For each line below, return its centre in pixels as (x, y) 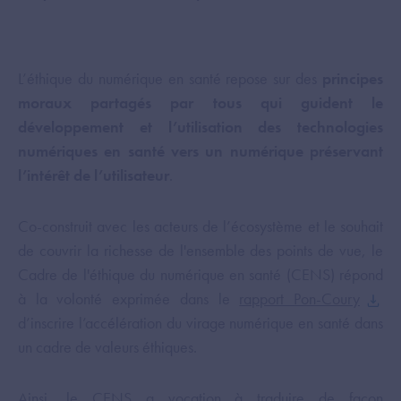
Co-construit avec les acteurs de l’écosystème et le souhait (200, 226)
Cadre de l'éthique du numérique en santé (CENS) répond (200, 274)
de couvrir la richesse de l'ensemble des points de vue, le (200, 250)
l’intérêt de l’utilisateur (94, 175)
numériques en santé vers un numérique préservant (200, 151)
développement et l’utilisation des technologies (200, 127)
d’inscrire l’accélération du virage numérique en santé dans (200, 323)
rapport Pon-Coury (300, 299)
